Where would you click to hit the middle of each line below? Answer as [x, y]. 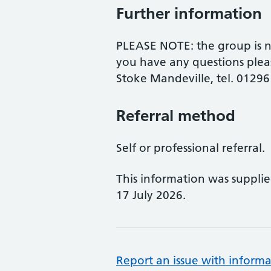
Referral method [176, 116]
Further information [189, 13]
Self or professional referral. [191, 148]
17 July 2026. [151, 195]
